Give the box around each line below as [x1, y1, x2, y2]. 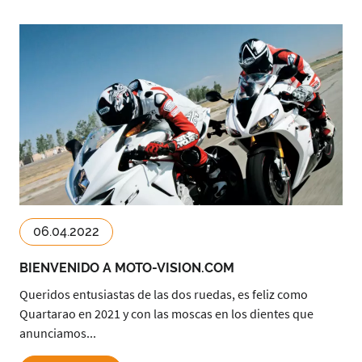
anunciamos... [19, 325, 96, 341]
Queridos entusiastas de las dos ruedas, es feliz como [19, 286, 308, 302]
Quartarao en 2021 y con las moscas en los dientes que [19, 305, 314, 322]
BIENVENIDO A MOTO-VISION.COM [19, 260, 235, 276]
